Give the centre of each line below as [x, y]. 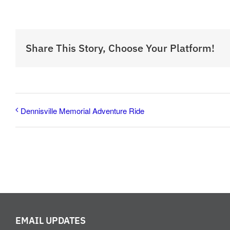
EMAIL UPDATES [51, 220]
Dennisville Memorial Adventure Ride [82, 110]
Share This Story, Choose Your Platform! [120, 48]
